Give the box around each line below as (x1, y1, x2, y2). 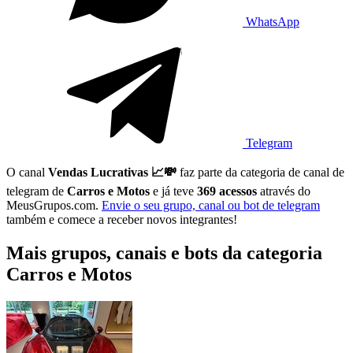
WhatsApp (243, 14, 299, 28)
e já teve (150, 184, 197, 198)
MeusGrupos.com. (6, 198, 102, 212)
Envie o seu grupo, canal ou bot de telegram (102, 198, 320, 212)
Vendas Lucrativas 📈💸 (48, 165, 176, 179)
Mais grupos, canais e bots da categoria (6, 242, 322, 263)
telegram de (6, 184, 67, 198)
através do (257, 184, 310, 198)
